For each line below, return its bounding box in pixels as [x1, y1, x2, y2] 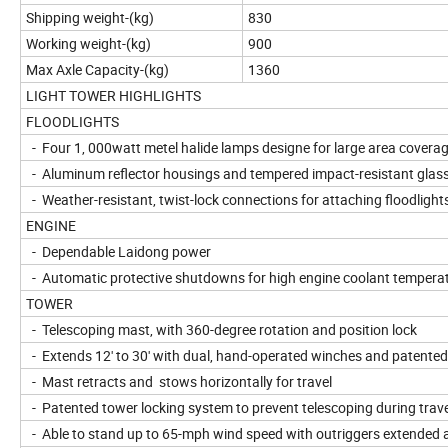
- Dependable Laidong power [26, 242, 211, 262]
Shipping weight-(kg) [26, 8, 154, 28]
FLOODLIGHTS [26, 112, 119, 132]
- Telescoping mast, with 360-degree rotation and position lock [26, 320, 420, 340]
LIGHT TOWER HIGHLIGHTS [26, 86, 201, 106]
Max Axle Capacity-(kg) [26, 60, 169, 80]
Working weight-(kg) [26, 34, 151, 54]
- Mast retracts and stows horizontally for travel [26, 372, 335, 392]
